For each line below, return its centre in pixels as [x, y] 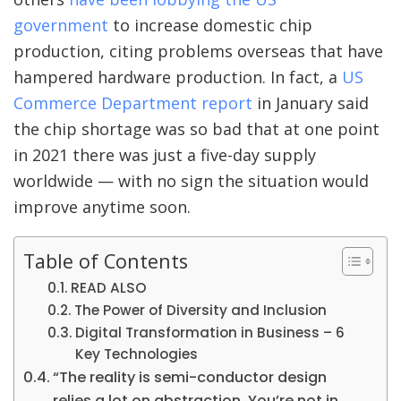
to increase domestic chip [210, 26]
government [61, 26]
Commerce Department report [133, 103]
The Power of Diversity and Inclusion [201, 311]
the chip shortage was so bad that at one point [196, 129]
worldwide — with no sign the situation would [191, 181]
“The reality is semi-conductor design [190, 378]
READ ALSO [109, 288]
